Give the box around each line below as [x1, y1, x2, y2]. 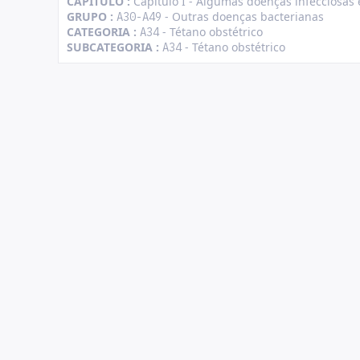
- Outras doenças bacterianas [162, 9, 324, 24]
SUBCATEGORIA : [67, 39, 162, 55]
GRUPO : [67, 9, 117, 24]
